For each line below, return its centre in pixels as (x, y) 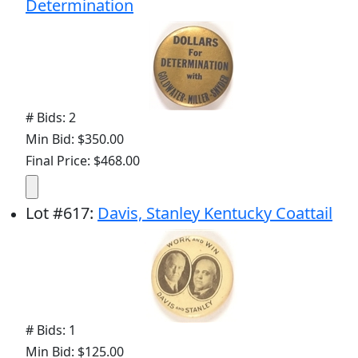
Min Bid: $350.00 (75, 139)
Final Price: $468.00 (83, 161)
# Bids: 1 (51, 330)
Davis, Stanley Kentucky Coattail (215, 213)
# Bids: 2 (51, 118)
